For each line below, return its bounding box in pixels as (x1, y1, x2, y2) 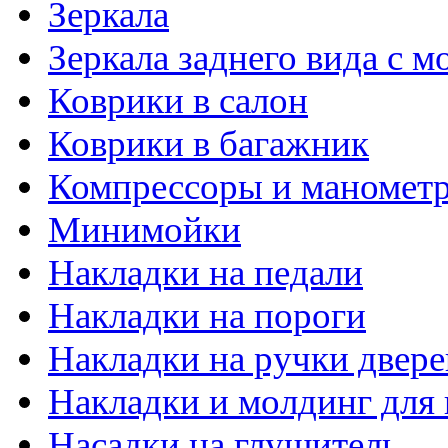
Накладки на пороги (48, 294, 366, 336)
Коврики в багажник (48, 122, 369, 164)
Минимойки (48, 208, 241, 250)
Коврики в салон (48, 79, 308, 121)
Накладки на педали (48, 251, 363, 293)
